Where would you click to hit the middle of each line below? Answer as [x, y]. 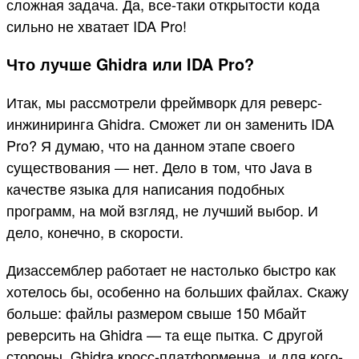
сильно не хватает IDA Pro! [97, 25]
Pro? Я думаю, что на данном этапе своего [151, 145]
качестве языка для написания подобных [145, 189]
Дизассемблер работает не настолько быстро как [171, 270]
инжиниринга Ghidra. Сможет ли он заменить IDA [170, 124]
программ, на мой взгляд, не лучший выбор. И [162, 210]
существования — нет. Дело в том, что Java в [159, 167]
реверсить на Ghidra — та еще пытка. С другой [165, 335]
